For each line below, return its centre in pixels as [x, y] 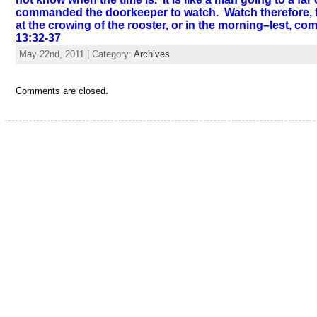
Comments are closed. [62, 91]
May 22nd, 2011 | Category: [76, 54]
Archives [151, 54]
